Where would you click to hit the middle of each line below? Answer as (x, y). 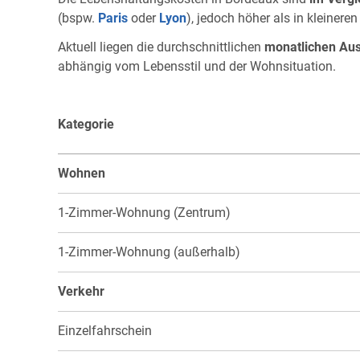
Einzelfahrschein (105, 331)
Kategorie (86, 125)
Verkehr (81, 292)
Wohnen (82, 174)
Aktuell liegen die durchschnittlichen (161, 47)
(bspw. (78, 18)
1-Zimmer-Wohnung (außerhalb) (149, 252)
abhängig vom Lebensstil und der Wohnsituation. (197, 67)
